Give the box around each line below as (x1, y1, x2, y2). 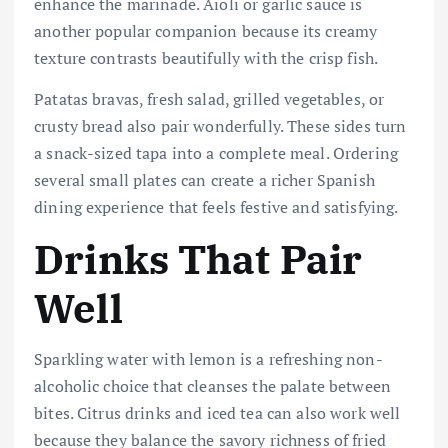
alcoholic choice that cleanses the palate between (34, 374, 391, 397)
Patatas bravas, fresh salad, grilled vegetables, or (34, 88, 385, 111)
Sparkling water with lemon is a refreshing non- (34, 347, 383, 370)
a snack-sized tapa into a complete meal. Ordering (34, 142, 398, 165)
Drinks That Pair (34, 233, 363, 286)
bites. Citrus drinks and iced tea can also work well (34, 401, 401, 424)
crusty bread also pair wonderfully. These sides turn (34, 115, 407, 138)
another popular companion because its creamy (34, 20, 378, 43)
